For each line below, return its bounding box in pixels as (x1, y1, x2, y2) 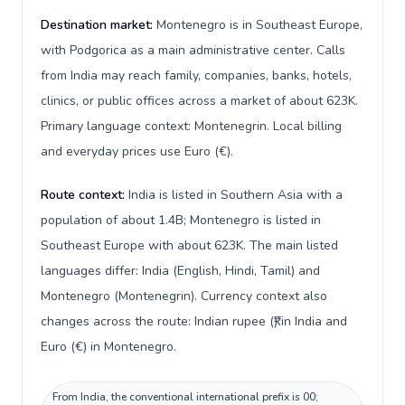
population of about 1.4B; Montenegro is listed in (41, 212, 321, 229)
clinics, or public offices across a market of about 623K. (41, 92, 358, 109)
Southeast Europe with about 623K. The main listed (41, 237, 338, 254)
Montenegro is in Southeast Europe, (156, 16, 363, 33)
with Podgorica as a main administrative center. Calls (41, 42, 345, 59)
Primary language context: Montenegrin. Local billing (41, 118, 342, 135)
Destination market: (41, 16, 156, 33)
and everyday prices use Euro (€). (41, 143, 233, 160)
